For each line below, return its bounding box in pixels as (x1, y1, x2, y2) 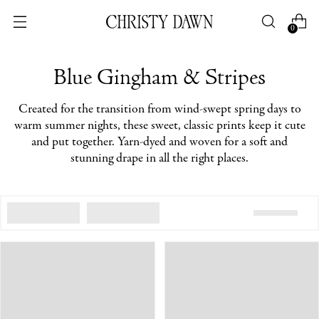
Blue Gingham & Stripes (53, 68, 266, 90)
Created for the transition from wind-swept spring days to (18, 100, 301, 118)
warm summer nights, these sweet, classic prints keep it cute (14, 117, 305, 135)
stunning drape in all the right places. (70, 150, 249, 167)
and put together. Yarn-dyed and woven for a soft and (31, 133, 288, 151)
